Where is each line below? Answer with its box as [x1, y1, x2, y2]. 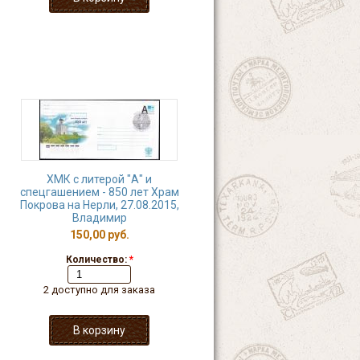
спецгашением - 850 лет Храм [19, 186, 179, 198]
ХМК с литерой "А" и [47, 173, 152, 186]
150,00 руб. [69, 228, 129, 241]
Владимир [72, 211, 127, 224]
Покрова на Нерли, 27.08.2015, [19, 198, 179, 211]
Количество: [65, 254, 129, 265]
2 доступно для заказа [43, 284, 155, 296]
